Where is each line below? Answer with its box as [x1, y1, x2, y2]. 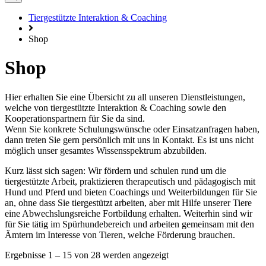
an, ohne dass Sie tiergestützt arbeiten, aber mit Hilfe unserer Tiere [5, 197, 252, 208]
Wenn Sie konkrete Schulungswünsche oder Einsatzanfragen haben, [5, 123, 259, 134]
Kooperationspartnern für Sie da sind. [5, 113, 145, 123]
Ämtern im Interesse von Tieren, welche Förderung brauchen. [5, 229, 235, 240]
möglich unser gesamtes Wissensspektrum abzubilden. [5, 145, 207, 156]
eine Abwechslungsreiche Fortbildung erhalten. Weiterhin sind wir [5, 208, 252, 218]
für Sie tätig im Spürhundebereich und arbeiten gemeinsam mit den [5, 218, 254, 229]
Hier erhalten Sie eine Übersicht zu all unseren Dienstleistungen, [5, 91, 245, 102]
